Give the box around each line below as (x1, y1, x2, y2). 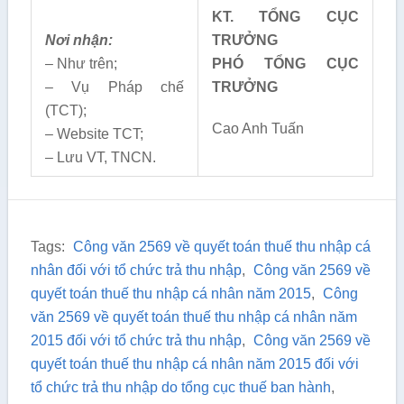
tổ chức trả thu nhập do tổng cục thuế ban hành (30, 380, 331, 395)
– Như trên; (44, 56, 117, 71)
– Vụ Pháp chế (44, 79, 184, 95)
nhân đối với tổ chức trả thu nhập (30, 262, 242, 278)
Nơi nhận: (44, 32, 113, 48)
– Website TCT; (44, 126, 143, 142)
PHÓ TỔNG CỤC (211, 56, 359, 71)
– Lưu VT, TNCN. (44, 150, 156, 165)
